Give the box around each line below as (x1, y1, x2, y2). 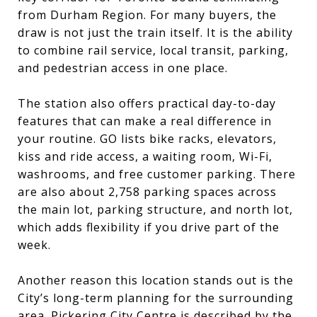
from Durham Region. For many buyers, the (18, 6, 277, 23)
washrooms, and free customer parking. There (18, 166, 296, 182)
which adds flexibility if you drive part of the (18, 219, 279, 235)
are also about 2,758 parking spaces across (18, 183, 277, 200)
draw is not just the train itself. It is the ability (18, 24, 293, 40)
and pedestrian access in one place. (18, 59, 228, 76)
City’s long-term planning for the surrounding (18, 289, 294, 306)
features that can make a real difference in (18, 113, 272, 129)
